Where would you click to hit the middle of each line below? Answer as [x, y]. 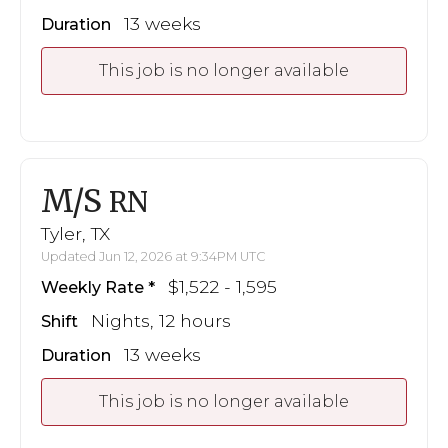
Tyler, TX [75, 233]
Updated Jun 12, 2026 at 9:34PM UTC [153, 256]
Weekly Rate [92, 287]
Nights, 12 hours [161, 320]
